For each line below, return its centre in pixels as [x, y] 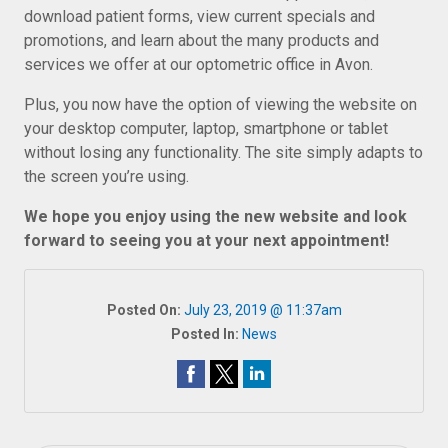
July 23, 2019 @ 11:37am [262, 310]
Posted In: [206, 334]
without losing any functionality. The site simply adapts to [223, 152]
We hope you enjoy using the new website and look [215, 216]
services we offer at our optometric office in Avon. [198, 64]
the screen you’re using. [106, 176]
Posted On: [145, 310]
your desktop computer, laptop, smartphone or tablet [206, 128]
